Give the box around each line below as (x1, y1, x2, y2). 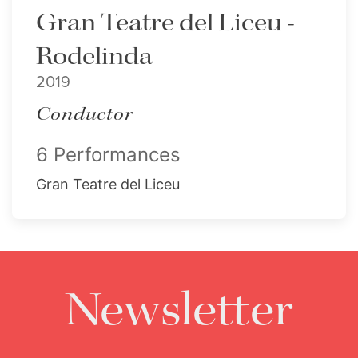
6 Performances (36, 143, 181, 166)
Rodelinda (36, 41, 153, 73)
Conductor (36, 102, 133, 127)
